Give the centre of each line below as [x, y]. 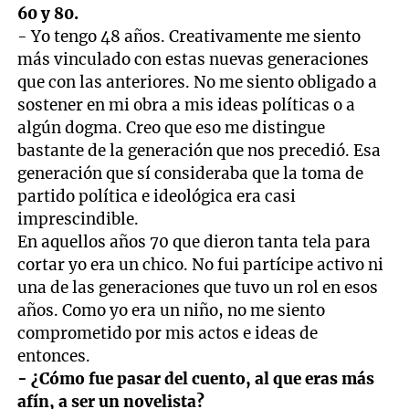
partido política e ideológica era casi [157, 196]
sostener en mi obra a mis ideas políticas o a [187, 105]
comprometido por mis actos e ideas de [168, 333]
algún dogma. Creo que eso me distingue [172, 127]
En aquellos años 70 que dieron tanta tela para [194, 241]
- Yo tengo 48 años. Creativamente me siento [189, 36]
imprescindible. [79, 219]
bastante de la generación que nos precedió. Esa [199, 150]
